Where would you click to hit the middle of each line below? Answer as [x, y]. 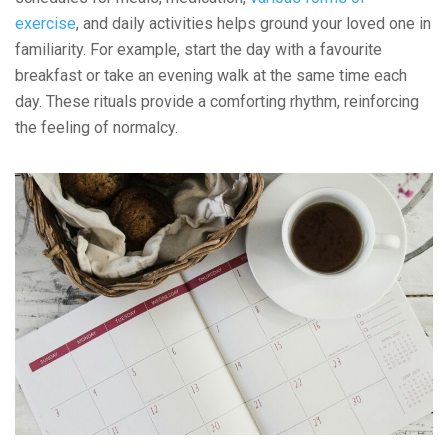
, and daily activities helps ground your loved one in [253, 24]
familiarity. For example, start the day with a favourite [198, 50]
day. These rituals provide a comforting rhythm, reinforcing [217, 102]
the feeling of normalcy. [96, 128]
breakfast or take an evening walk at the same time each [211, 76]
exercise [45, 24]
